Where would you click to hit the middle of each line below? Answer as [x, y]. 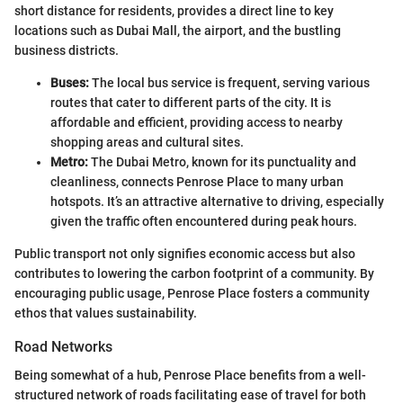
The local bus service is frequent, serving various [229, 82]
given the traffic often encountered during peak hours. [204, 221]
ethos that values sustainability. [106, 313]
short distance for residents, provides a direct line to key [174, 10]
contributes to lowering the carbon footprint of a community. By [194, 273]
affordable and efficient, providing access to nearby [197, 122]
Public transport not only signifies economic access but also [185, 253]
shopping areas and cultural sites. [147, 142]
